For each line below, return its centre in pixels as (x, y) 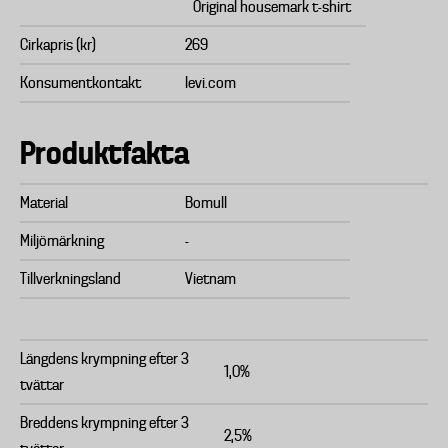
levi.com (210, 83)
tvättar (42, 385)
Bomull (206, 203)
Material (44, 203)
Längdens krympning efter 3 (104, 359)
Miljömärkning (62, 241)
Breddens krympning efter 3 (104, 423)
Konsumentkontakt (80, 83)
